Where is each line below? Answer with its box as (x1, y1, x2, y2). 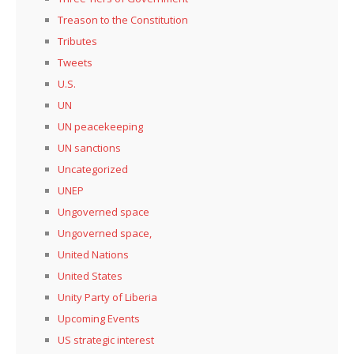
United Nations (58, 247, 129, 262)
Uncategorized (58, 162, 128, 177)
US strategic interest (58, 333, 154, 348)
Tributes (58, 34, 97, 49)
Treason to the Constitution (58, 13, 188, 28)
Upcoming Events (58, 311, 140, 326)
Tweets (58, 55, 92, 70)
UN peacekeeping (58, 119, 143, 134)
